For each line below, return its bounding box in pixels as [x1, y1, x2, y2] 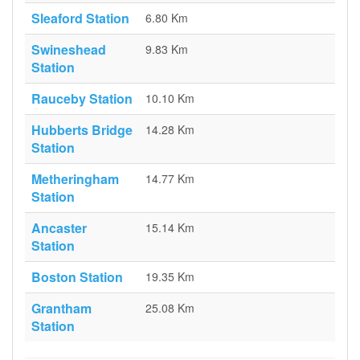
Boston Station [31, 268, 123, 286]
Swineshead [31, 40, 106, 59]
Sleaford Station [31, 9, 129, 27]
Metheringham [31, 170, 119, 188]
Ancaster [31, 219, 87, 237]
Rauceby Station [31, 89, 133, 108]
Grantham [31, 299, 92, 317]
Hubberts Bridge [31, 121, 133, 139]
